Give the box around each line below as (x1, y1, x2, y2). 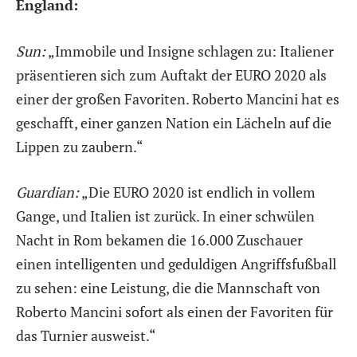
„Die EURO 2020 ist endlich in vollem (79, 182, 316, 202)
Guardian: (16, 182, 79, 202)
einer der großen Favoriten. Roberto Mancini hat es (16, 88, 339, 108)
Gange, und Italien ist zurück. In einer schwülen (16, 206, 315, 226)
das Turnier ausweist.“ (16, 326, 156, 346)
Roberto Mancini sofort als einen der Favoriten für (16, 302, 333, 322)
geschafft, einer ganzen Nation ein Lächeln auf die (16, 112, 331, 132)
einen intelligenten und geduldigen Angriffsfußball (16, 254, 336, 274)
